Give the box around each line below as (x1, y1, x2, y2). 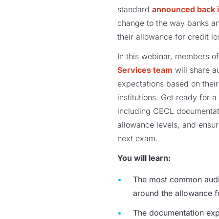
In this (117, 51, 141, 62)
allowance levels (117, 120, 177, 130)
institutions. (117, 92, 161, 103)
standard (117, 4, 152, 15)
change (117, 18, 144, 28)
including (117, 106, 153, 116)
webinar (141, 51, 170, 62)
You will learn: (117, 153, 171, 163)
